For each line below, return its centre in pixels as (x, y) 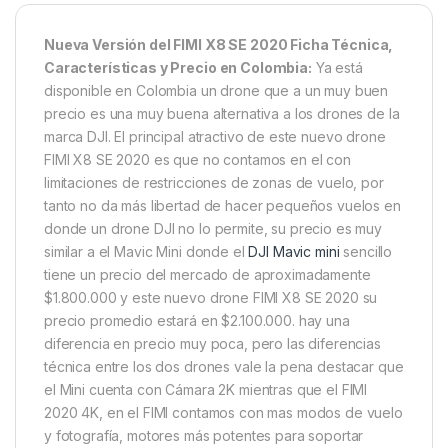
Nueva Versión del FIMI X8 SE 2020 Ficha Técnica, (219, 45)
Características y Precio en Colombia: (178, 68)
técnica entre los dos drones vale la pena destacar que (224, 367)
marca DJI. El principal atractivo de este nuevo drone (215, 137)
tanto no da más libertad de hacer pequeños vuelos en (222, 206)
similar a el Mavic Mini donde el (146, 252)
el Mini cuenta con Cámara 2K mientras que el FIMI (206, 390)
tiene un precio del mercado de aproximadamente (207, 275)
